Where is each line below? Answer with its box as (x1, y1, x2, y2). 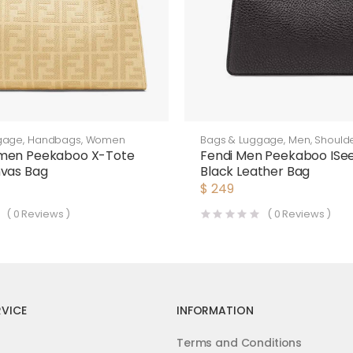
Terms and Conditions (176, 335, 303, 351)
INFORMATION (176, 303, 254, 319)
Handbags (27, 132, 81, 147)
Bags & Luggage (200, 132, 284, 147)
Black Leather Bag (200, 162, 310, 180)
